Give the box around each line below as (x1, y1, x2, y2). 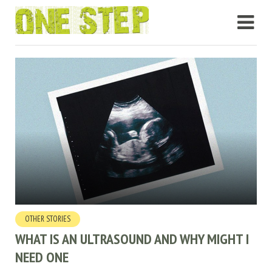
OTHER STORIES (25, 213, 70, 224)
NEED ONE (15, 247, 69, 267)
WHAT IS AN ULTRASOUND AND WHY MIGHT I (15, 229, 249, 248)
